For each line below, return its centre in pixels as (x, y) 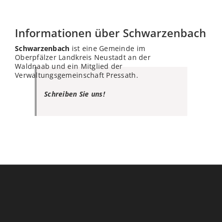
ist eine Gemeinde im (108, 49)
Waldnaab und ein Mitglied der (69, 66)
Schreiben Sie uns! (75, 94)
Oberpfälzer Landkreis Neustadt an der (83, 57)
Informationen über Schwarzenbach (111, 33)
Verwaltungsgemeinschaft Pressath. (77, 75)
